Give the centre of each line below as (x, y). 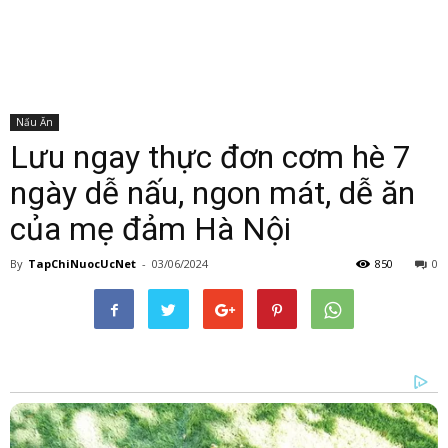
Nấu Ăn (34, 122)
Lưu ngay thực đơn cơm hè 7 (210, 157)
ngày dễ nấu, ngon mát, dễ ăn (212, 193)
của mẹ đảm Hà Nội (150, 229)
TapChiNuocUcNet (82, 263)
